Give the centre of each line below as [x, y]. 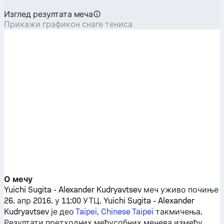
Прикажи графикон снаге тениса [68, 24]
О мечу [18, 179]
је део [62, 212]
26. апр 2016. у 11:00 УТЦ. [54, 201]
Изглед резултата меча [49, 14]
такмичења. [178, 212]
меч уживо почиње [180, 190]
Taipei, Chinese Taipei [114, 212]
